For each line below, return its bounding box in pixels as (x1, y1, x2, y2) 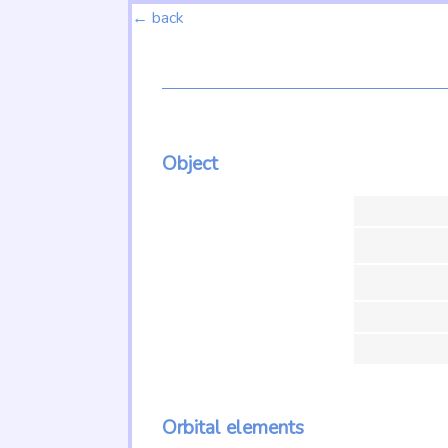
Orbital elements (162, 415, 304, 442)
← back (132, 7, 184, 29)
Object (162, 151, 218, 177)
